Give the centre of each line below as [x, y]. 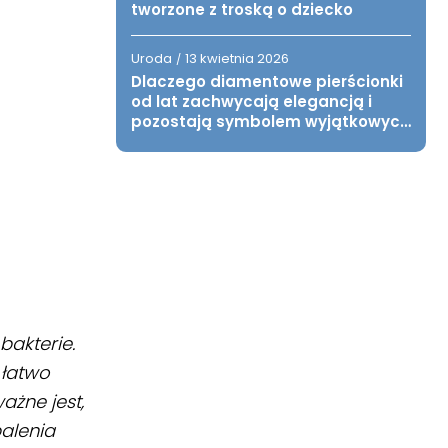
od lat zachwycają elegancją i [251, 101]
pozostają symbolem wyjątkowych [270, 121]
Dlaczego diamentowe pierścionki [267, 81]
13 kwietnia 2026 [237, 58]
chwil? [156, 141]
